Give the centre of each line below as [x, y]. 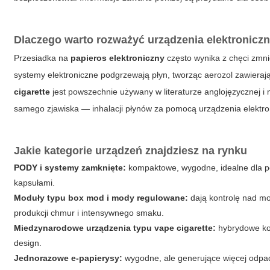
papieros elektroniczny [118, 58]
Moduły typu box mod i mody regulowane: [101, 198]
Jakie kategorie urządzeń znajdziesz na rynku [131, 151]
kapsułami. [35, 183]
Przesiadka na [42, 58]
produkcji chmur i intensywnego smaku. [89, 213]
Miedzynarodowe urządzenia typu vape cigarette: [115, 228]
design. [28, 243]
